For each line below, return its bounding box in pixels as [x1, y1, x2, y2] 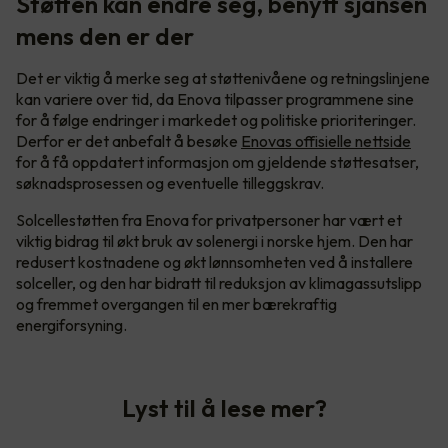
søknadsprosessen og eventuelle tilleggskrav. [16, 172, 324, 193]
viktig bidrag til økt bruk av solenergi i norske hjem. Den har [16, 230, 413, 251]
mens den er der [16, 20, 194, 51]
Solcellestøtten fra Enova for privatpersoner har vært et [16, 209, 402, 230]
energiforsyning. [16, 314, 127, 335]
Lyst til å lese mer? [121, 392, 327, 423]
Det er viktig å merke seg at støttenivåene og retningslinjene [16, 67, 430, 88]
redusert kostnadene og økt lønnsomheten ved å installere [16, 251, 413, 272]
